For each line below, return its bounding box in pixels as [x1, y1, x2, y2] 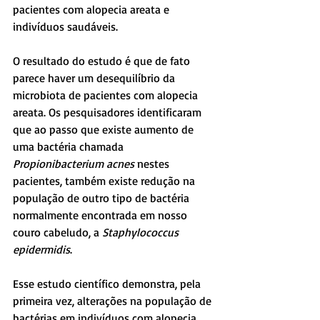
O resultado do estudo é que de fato [13, 53, 193, 68]
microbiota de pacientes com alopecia [13, 87, 201, 102]
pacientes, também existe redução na [13, 173, 198, 188]
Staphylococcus [102, 224, 181, 239]
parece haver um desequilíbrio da [13, 70, 178, 85]
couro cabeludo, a [13, 224, 102, 239]
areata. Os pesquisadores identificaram [13, 104, 204, 119]
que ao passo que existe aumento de [13, 121, 196, 136]
